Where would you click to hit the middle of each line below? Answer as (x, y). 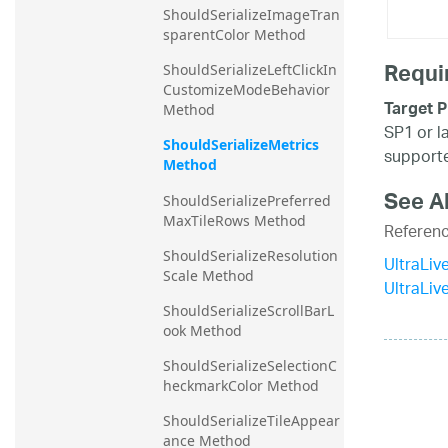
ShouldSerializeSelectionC (250, 365)
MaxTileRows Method (234, 220)
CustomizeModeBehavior (246, 90)
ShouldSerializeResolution (250, 255)
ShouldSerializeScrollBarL (248, 310)
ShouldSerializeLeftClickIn (250, 70)
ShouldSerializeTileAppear (251, 420)
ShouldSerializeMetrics (241, 145)
